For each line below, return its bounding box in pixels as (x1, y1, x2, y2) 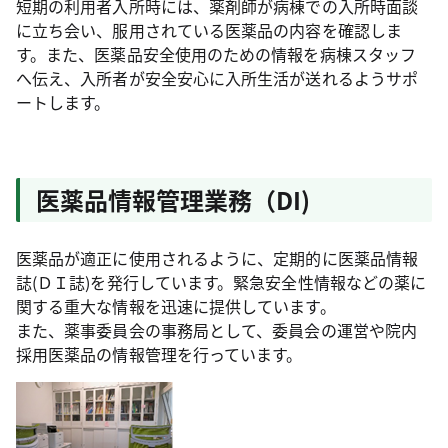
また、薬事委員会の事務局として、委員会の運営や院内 (16, 318, 417, 342)
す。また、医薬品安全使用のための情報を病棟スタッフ (16, 42, 416, 66)
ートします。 (16, 90, 111, 114)
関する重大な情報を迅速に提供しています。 (16, 294, 336, 318)
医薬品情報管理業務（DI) (36, 182, 310, 217)
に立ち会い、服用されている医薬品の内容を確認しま (16, 18, 402, 42)
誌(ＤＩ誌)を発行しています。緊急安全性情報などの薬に (16, 270, 427, 294)
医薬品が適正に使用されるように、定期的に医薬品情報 (16, 246, 418, 270)
